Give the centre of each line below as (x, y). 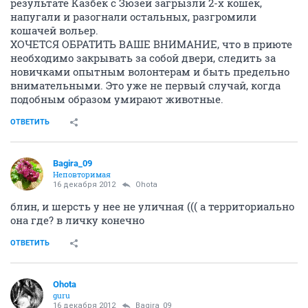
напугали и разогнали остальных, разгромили (133, 16)
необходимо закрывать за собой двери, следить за (143, 57)
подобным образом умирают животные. (117, 99)
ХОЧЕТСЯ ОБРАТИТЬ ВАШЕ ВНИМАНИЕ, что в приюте (151, 44)
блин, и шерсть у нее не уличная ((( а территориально (152, 206)
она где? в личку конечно (77, 220)
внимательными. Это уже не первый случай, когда (145, 85)
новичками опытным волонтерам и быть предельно (150, 71)
